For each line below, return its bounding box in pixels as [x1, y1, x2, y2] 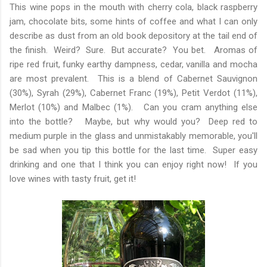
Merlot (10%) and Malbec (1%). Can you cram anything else [10, 101, 257, 113]
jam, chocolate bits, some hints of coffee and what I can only [10, 15, 257, 27]
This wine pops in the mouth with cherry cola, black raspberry [10, 1, 257, 13]
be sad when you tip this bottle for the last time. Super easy [10, 144, 257, 156]
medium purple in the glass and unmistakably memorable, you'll [10, 130, 257, 141]
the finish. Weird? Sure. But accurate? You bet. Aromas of [10, 44, 257, 55]
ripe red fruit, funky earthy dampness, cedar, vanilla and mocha [10, 58, 257, 70]
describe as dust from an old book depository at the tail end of [10, 30, 257, 41]
